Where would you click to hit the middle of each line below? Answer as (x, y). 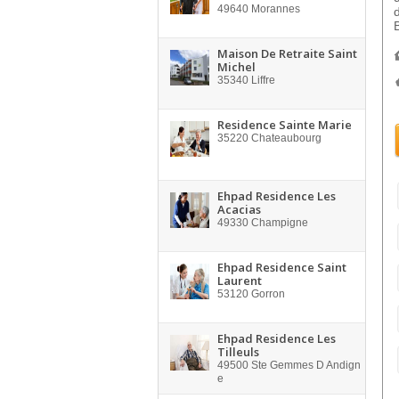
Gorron (267, 294)
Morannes (274, 9)
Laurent (240, 281)
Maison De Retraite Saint (287, 53)
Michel (236, 67)
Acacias (239, 209)
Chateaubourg (285, 138)
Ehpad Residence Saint (282, 267)
